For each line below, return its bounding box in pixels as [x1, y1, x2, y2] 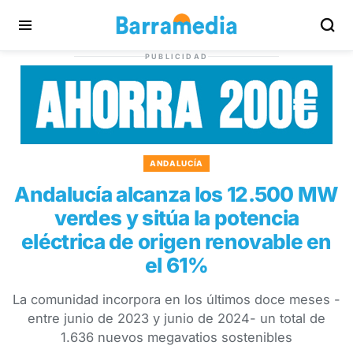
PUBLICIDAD [145, 52, 208, 61]
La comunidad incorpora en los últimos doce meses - [13, 292, 340, 307]
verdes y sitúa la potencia [54, 206, 299, 230]
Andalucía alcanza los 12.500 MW [14, 182, 339, 206]
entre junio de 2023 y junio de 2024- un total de [28, 310, 325, 326]
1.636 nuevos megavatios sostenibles [61, 329, 292, 345]
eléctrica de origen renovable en [21, 229, 332, 254]
